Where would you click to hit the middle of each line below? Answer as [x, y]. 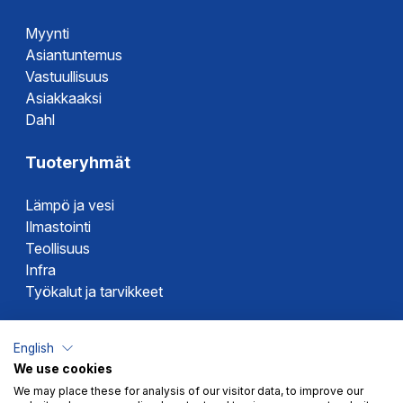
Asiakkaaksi [63, 98]
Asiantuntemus [74, 55]
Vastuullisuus [67, 76]
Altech [46, 377]
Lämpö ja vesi [70, 205]
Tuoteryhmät [78, 162]
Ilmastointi [58, 227]
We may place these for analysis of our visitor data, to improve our [188, 391]
